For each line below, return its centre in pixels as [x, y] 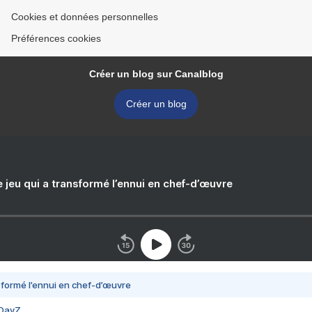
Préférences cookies [56, 39]
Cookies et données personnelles [85, 17]
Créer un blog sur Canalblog [156, 74]
